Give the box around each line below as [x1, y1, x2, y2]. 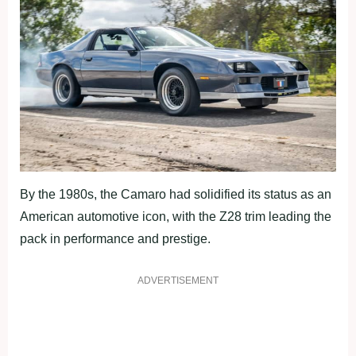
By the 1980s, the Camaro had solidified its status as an [20, 188, 331, 202]
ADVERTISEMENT [137, 275, 219, 287]
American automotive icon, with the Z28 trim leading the [20, 210, 331, 224]
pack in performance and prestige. [20, 232, 211, 246]
